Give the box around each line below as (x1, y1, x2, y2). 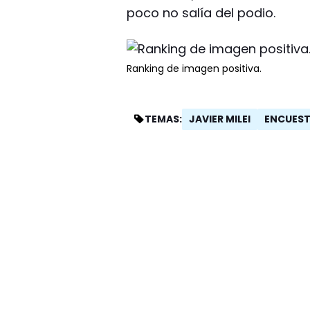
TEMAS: (145, 112, 183, 126)
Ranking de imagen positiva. (127, 61, 262, 75)
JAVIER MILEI (189, 111, 251, 126)
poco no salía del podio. (127, 3, 276, 21)
